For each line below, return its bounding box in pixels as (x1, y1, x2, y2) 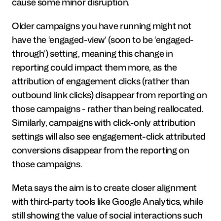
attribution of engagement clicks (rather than (12, 74, 189, 87)
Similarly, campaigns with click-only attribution (12, 115, 195, 129)
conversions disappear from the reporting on (12, 143, 189, 156)
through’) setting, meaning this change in (12, 46, 173, 60)
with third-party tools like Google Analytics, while (12, 194, 203, 208)
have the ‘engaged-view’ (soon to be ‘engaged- (12, 33, 193, 46)
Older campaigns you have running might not (12, 19, 191, 32)
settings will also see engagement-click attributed (12, 129, 206, 143)
